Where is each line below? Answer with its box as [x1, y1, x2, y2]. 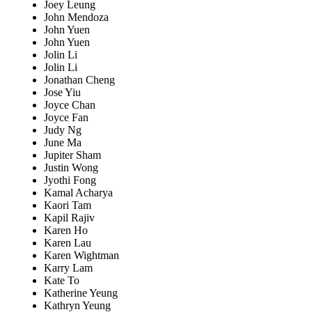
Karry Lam [44, 262, 93, 274]
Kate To [44, 274, 79, 287]
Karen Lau [44, 237, 91, 249]
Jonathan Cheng [44, 74, 115, 86]
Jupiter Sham [44, 149, 101, 162]
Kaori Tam [44, 199, 91, 212]
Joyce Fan [44, 111, 88, 124]
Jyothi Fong [44, 174, 96, 187]
